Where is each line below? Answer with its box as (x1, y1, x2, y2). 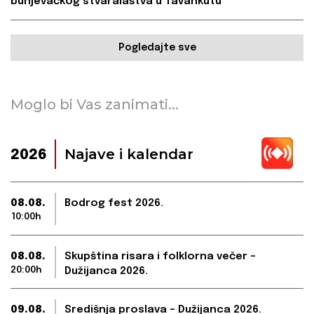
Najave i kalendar (64, 146, 193, 163)
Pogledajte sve (118, 43, 196, 53)
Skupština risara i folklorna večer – (64, 251, 256, 263)
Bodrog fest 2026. (64, 198, 163, 210)
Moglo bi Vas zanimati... (11, 96, 179, 114)
